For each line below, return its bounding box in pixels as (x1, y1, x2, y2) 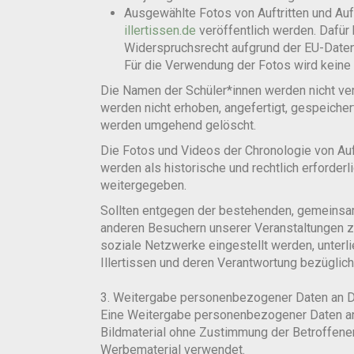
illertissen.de (124, 23, 199, 38)
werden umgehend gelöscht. (100, 118, 256, 133)
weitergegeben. (100, 178, 186, 193)
